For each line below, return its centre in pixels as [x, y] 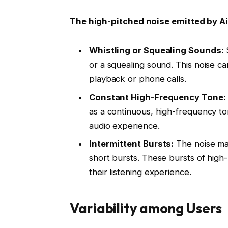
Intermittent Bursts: [131, 144]
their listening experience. [140, 172]
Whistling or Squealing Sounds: [156, 51]
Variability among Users [146, 208]
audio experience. [124, 125]
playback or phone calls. [137, 79]
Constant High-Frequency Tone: [157, 97]
